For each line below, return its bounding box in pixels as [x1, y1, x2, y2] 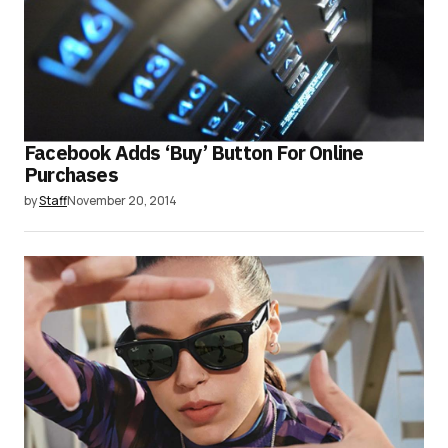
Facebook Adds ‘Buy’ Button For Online [24, 138, 364, 166]
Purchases [24, 160, 118, 188]
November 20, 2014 [67, 191, 177, 209]
